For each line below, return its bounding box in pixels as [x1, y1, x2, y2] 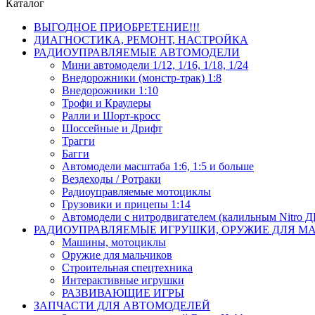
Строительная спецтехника [62, 262, 193, 274]
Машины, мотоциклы [62, 236, 166, 248]
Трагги [62, 135, 95, 147]
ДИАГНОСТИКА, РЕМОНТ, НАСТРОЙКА [34, 34, 248, 46]
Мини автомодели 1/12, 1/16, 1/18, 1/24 [62, 59, 248, 71]
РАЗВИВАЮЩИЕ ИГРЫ [62, 287, 184, 299]
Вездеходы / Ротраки [62, 173, 161, 185]
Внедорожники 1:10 [62, 84, 158, 96]
